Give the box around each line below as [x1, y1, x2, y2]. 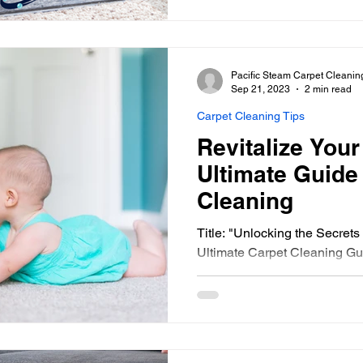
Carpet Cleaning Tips [197, 109, 305, 122]
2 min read [305, 83, 352, 95]
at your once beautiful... [197, 264, 330, 280]
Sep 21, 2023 [231, 83, 290, 95]
